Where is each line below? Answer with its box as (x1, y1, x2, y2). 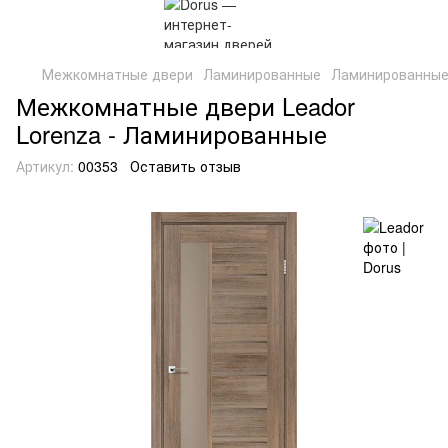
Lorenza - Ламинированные (16, 116, 327, 151)
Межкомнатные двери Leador (16, 88, 355, 123)
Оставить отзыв (130, 156, 241, 176)
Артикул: (16, 156, 74, 176)
